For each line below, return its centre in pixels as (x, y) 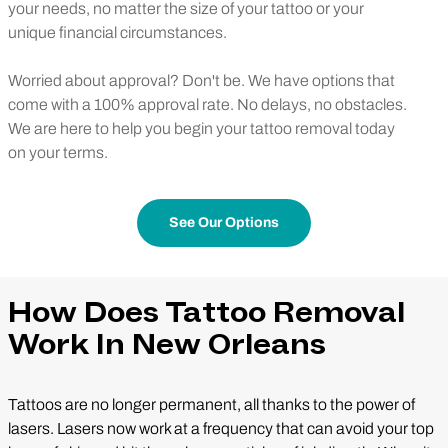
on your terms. (58, 152)
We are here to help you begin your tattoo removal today (201, 128)
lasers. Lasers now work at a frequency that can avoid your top (221, 428)
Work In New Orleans (167, 344)
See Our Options (224, 222)
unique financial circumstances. (117, 32)
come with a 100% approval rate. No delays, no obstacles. (207, 104)
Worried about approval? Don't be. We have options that (201, 80)
